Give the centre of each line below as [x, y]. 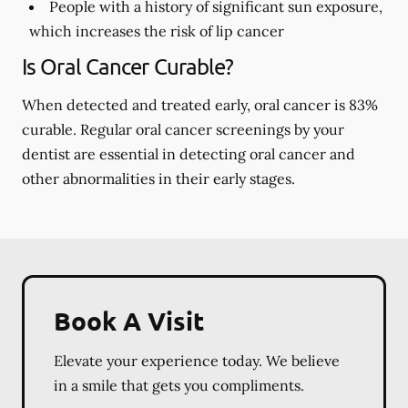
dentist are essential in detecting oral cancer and [189, 154]
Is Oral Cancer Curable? [128, 66]
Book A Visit [129, 320]
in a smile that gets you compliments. [179, 385]
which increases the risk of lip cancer [157, 31]
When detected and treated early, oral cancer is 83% [200, 105]
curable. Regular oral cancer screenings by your [183, 129]
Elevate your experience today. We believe [197, 361]
